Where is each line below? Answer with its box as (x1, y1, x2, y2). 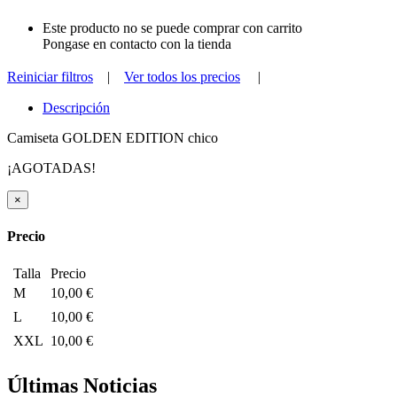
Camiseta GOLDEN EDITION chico (7, 130, 218, 146)
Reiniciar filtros (7, 69, 93, 85)
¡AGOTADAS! (7, 160, 96, 176)
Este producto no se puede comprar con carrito (43, 20, 302, 36)
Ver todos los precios (124, 69, 240, 85)
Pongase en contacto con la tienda (43, 36, 231, 52)
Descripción (43, 100, 110, 116)
